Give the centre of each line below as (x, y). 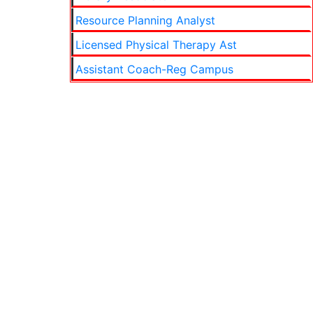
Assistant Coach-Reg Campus (154, 69)
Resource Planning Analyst (145, 20)
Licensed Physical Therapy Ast (156, 45)
